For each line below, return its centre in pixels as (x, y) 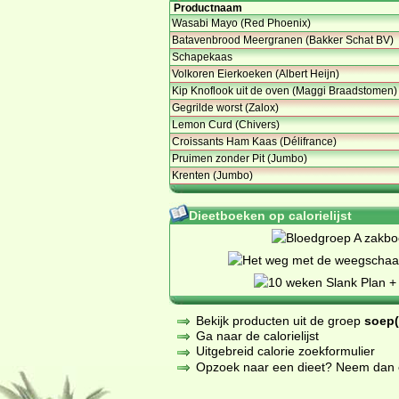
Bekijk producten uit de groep (280, 320)
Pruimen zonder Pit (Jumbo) (240, 158)
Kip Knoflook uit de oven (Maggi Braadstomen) (285, 90)
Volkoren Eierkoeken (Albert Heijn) (256, 73)
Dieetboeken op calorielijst (270, 215)
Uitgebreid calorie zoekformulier (285, 351)
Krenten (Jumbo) (212, 175)
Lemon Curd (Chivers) (226, 124)
